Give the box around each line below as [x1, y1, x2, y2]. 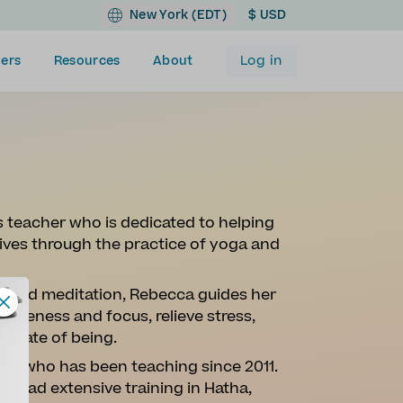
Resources [53, 52, 121, 70]
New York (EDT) [129, 6, 227, 24]
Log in [239, 51, 282, 70]
